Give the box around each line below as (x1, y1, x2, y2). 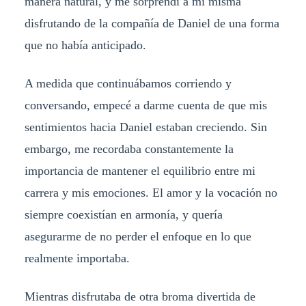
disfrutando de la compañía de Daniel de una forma (24, 16, 279, 30)
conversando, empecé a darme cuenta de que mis (24, 98, 267, 112)
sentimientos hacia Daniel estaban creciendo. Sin (24, 120, 267, 134)
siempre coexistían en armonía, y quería (24, 207, 223, 221)
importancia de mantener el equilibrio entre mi (24, 163, 255, 178)
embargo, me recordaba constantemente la (24, 141, 234, 156)
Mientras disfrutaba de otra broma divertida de (24, 289, 255, 303)
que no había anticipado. (24, 38, 146, 52)
